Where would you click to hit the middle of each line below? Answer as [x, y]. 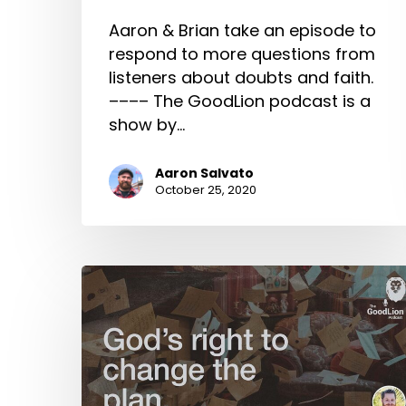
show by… [147, 125]
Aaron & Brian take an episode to [242, 31]
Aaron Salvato [204, 174]
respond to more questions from [242, 54]
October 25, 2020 [206, 190]
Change [113, 347]
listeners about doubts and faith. [241, 78]
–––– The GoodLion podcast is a [240, 101]
